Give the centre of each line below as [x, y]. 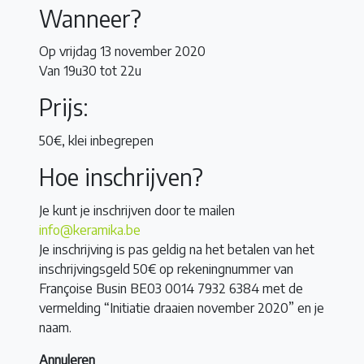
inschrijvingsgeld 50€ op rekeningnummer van [166, 269]
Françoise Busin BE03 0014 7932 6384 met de [171, 288]
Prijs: [64, 107]
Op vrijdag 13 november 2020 [122, 52]
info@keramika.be [90, 230]
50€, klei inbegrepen [96, 141]
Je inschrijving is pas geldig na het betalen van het [177, 249]
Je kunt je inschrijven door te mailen [137, 210]
